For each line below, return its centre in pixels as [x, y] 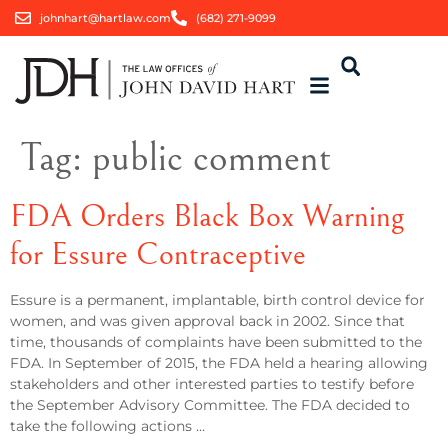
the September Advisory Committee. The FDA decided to [210, 405]
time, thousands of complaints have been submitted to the [216, 342]
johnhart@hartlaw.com [105, 18]
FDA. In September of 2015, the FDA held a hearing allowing [219, 363]
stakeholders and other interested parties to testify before [212, 384]
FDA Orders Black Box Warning [207, 216]
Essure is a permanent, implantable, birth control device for [217, 300]
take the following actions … [107, 426]
